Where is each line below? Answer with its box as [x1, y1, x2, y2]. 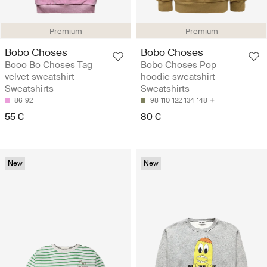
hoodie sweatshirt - [141, 71, 221, 83]
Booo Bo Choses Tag [5, 59, 92, 72]
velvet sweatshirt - [5, 71, 80, 83]
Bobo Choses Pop [141, 59, 216, 72]
